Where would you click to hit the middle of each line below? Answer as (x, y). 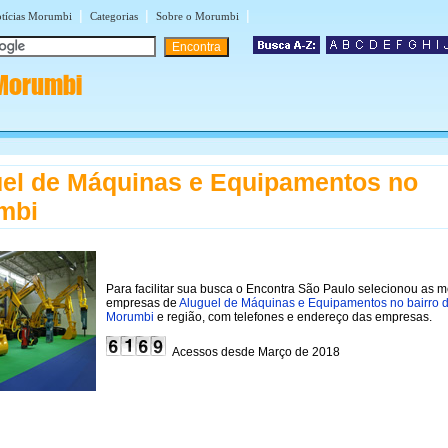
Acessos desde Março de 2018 (253, 351)
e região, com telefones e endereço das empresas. (293, 316)
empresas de (142, 302)
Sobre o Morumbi (197, 16)
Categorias (114, 16)
